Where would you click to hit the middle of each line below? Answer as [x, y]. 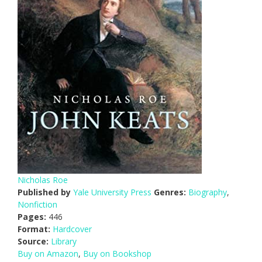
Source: [33, 242]
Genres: [170, 192]
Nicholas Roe [43, 180]
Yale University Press [112, 192]
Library [64, 242]
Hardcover [72, 229]
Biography [208, 192]
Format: [34, 229]
